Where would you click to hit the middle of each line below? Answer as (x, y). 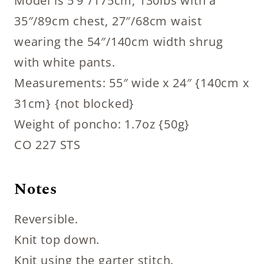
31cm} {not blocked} (75, 103)
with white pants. (65, 62)
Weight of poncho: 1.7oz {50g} (102, 124)
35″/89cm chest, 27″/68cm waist (108, 21)
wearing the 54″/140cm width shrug (119, 42)
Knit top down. (57, 240)
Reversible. (46, 219)
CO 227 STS (47, 145)
